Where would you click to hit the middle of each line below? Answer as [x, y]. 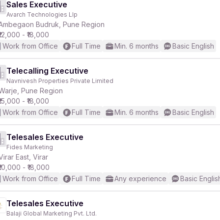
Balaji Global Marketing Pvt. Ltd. [52, 213]
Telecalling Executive [47, 71]
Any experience [140, 179]
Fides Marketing [30, 147]
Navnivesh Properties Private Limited [60, 81]
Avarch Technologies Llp [42, 14]
